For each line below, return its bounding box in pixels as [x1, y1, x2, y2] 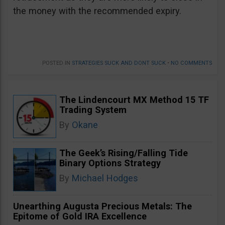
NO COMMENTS [171, 60, 212, 67]
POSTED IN [42, 60, 72, 67]
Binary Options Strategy [59, 158, 161, 169]
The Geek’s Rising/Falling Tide [59, 148, 188, 159]
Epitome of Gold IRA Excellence [13, 211, 147, 222]
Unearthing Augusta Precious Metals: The [13, 201, 192, 212]
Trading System [59, 104, 127, 116]
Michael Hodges [72, 173, 138, 184]
